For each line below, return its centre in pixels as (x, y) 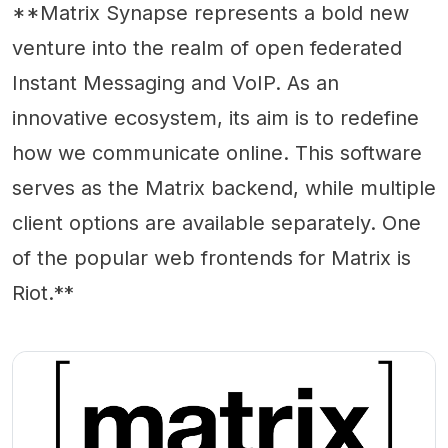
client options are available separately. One (216, 223)
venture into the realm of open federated (207, 48)
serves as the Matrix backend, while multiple (224, 188)
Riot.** (43, 293)
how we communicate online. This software (217, 153)
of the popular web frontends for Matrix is (211, 258)
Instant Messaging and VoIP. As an (175, 83)
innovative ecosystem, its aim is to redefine (215, 118)
